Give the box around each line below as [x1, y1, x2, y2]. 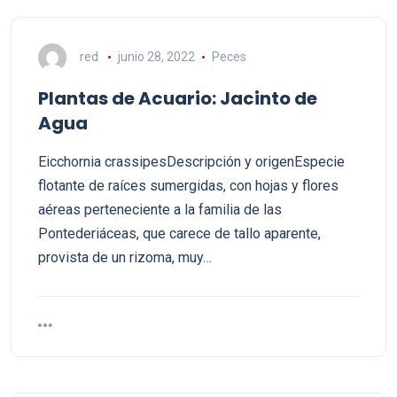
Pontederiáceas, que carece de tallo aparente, [38, 225, 321, 242]
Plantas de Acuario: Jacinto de [38, 86, 317, 111]
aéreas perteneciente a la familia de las [38, 201, 282, 218]
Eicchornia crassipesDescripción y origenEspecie [38, 153, 345, 170]
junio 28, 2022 [117, 49, 195, 64]
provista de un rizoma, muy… [38, 249, 212, 266]
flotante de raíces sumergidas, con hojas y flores [38, 177, 339, 194]
